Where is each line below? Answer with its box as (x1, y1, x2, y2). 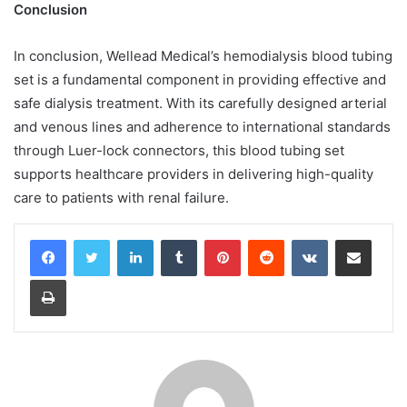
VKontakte (327, 232, 385, 246)
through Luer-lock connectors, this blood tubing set (14, 142, 344, 159)
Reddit (283, 232, 320, 246)
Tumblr (196, 232, 234, 246)
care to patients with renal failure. (14, 189, 229, 206)
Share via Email (371, 232, 400, 246)
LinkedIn (153, 232, 200, 246)
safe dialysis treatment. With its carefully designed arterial (14, 94, 387, 112)
